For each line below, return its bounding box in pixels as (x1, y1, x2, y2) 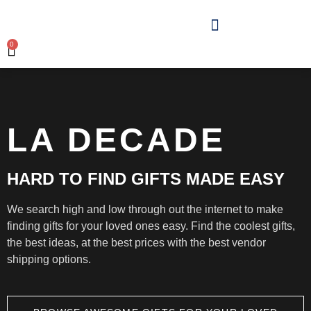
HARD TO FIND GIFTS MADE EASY (7, 169, 285, 188)
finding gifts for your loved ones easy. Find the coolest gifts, (7, 220, 295, 232)
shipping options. (7, 253, 91, 265)
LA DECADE (7, 121, 226, 158)
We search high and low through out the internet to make (7, 203, 283, 215)
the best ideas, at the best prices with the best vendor (7, 237, 266, 249)
